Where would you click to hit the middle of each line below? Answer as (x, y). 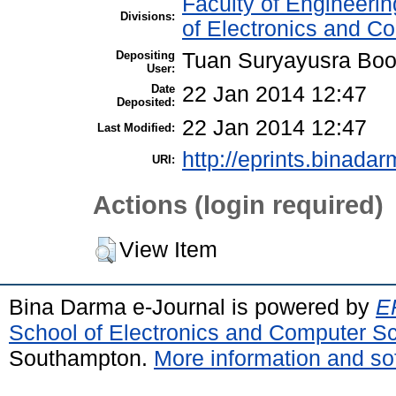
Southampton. (81, 358)
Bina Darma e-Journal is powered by (192, 306)
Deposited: (146, 102)
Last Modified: (136, 127)
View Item (168, 249)
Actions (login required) (238, 205)
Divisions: (148, 16)
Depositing (145, 55)
